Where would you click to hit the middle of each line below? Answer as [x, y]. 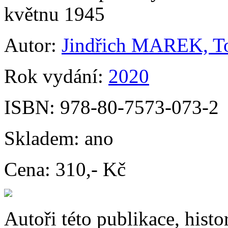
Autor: [33, 45]
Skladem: [44, 138]
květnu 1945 [54, 14]
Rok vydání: [56, 76]
